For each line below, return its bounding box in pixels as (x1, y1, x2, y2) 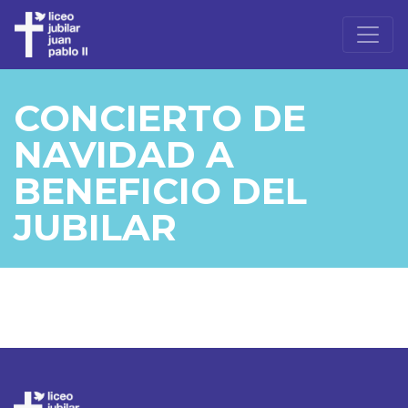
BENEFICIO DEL (14, 168, 307, 213)
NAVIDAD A (14, 132, 234, 177)
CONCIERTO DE (14, 96, 306, 140)
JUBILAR (14, 205, 177, 250)
